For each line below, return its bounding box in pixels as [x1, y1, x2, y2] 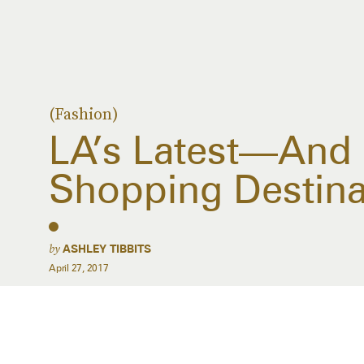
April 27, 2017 [49, 262, 109, 274]
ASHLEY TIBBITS [63, 242, 151, 255]
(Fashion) [49, 102, 119, 125]
